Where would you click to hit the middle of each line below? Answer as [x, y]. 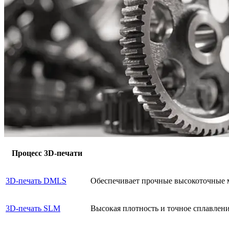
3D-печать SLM [33, 208]
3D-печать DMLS [36, 180]
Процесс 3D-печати [47, 153]
